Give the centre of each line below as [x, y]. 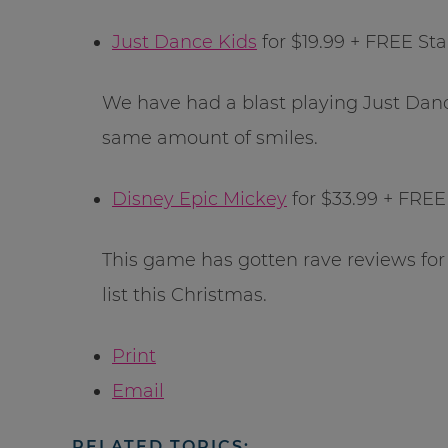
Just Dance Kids [184, 41]
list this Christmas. [184, 294]
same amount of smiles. [210, 137]
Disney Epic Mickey [199, 198]
